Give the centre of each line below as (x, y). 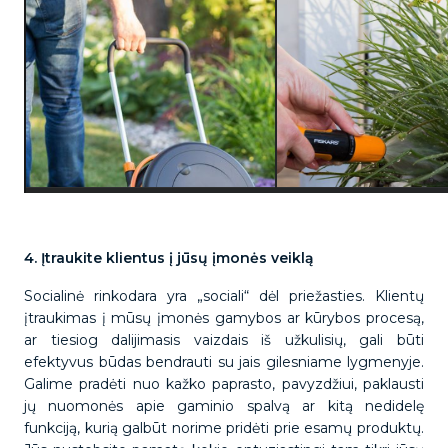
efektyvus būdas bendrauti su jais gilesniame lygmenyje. (224, 362)
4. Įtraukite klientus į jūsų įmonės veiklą (171, 258)
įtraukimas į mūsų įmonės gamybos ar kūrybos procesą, (224, 318)
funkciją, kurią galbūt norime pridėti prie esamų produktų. (224, 428)
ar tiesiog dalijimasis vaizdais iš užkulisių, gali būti (224, 340)
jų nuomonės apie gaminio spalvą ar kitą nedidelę (224, 406)
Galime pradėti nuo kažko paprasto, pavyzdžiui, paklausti (224, 384)
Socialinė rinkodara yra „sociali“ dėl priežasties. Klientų (224, 296)
